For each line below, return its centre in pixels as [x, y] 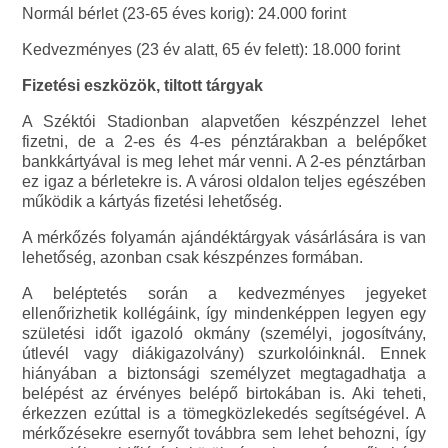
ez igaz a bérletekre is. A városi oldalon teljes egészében [224, 182]
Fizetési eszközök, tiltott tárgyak [143, 86]
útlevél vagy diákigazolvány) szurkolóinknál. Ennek [224, 354]
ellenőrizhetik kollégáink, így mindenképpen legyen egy [224, 314]
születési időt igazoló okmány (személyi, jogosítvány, [224, 334]
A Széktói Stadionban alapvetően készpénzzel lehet [224, 122]
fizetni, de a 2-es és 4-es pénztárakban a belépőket [224, 142]
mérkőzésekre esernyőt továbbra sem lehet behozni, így [224, 434]
